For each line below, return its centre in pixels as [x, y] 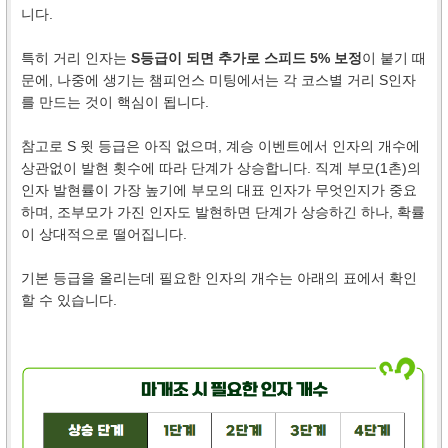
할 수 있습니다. [69, 299]
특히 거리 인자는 [76, 57]
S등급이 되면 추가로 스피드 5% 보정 [246, 57]
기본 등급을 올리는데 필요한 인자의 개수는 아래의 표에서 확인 [219, 277]
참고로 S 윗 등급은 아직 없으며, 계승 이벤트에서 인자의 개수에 [220, 145]
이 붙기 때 [394, 57]
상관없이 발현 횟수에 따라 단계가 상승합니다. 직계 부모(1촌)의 [221, 167]
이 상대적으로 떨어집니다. [104, 233]
